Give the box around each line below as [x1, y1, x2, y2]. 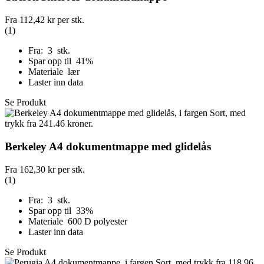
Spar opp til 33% [28, 205, 95, 216]
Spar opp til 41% [28, 56, 95, 67]
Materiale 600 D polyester [28, 216, 127, 226]
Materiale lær [28, 67, 80, 77]
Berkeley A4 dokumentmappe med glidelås [5, 140, 211, 153]
